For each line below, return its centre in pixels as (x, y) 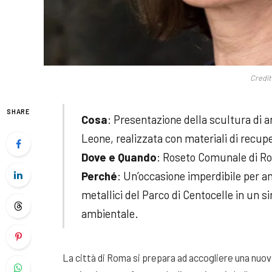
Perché (99, 175)
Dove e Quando (119, 157)
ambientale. (110, 213)
